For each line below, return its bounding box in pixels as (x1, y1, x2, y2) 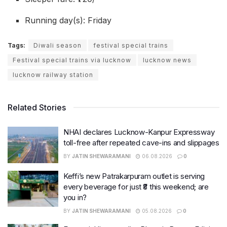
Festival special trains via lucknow (13, 56, 131, 64)
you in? (63, 192, 87, 202)
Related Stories (8, 102, 66, 113)
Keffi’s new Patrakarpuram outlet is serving (63, 171, 205, 181)
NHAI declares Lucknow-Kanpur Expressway (63, 127, 215, 137)
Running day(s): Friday (25, 15, 112, 26)
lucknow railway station (13, 71, 93, 79)
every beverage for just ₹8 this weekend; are (63, 181, 209, 192)
